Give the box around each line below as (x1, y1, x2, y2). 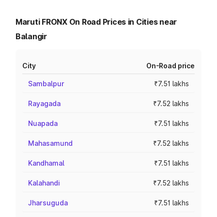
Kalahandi (28, 179, 60, 187)
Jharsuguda (28, 199, 68, 207)
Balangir (15, 31, 47, 41)
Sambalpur (28, 79, 64, 88)
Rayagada (28, 99, 61, 108)
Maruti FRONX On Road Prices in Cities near (15, 17, 177, 27)
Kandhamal (28, 159, 64, 167)
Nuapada (28, 119, 58, 127)
